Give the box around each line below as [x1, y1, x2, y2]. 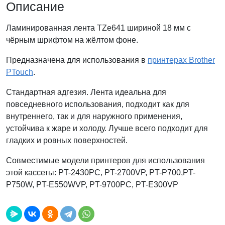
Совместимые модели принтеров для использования [6, 156, 205, 165]
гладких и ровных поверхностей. [6, 136, 128, 145]
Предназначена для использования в [6, 56, 148, 65]
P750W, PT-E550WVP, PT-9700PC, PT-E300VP [6, 180, 178, 189]
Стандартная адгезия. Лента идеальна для [6, 88, 166, 97]
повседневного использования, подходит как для [6, 100, 189, 109]
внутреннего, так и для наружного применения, [6, 112, 182, 121]
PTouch [6, 68, 33, 77]
